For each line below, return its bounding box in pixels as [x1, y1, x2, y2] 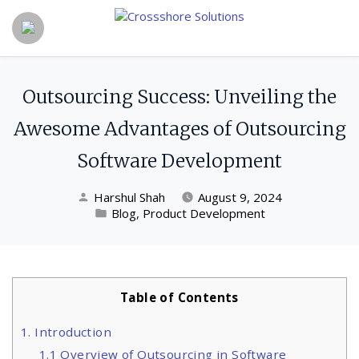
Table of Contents [120, 289, 239, 305]
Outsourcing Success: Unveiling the [22, 85, 337, 108]
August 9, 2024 [198, 189, 282, 205]
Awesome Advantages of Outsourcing [13, 117, 346, 140]
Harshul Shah [94, 189, 165, 205]
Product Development [142, 205, 265, 221]
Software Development [77, 149, 282, 172]
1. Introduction [21, 324, 111, 341]
